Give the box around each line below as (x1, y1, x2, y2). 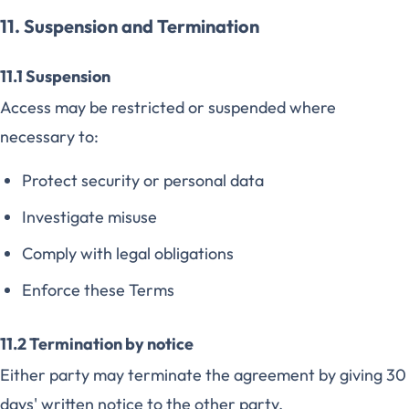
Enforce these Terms (22, 279, 174, 300)
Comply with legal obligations (22, 243, 234, 264)
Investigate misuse (22, 206, 157, 227)
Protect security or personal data (22, 170, 264, 191)
